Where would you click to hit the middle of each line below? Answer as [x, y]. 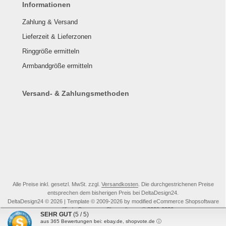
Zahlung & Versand [50, 22]
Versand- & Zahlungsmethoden [76, 93]
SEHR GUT [56, 214]
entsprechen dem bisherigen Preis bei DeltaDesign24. [113, 192]
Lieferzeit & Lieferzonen [57, 36]
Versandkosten [120, 184]
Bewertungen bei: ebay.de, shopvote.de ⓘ [110, 221]
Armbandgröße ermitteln [57, 66]
